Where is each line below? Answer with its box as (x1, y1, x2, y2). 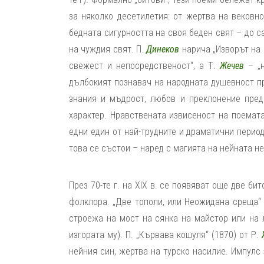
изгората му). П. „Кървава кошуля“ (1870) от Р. (69, 229, 262, 240)
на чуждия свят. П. (69, 44, 147, 55)
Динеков (146, 44, 180, 55)
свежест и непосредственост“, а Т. (69, 60, 220, 71)
